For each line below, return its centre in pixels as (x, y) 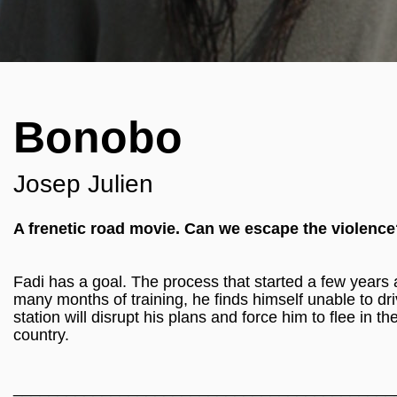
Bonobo (98, 137)
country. (41, 335)
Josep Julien (83, 184)
